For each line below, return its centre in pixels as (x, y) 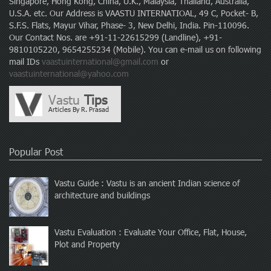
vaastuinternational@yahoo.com (69, 74)
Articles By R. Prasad (79, 109)
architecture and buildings (102, 195)
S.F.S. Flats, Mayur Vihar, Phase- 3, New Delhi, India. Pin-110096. (129, 25)
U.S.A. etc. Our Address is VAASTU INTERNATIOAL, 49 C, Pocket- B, (134, 13)
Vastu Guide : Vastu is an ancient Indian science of (147, 183)
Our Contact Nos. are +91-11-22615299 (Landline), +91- (116, 38)
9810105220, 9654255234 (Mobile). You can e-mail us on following (135, 50)
